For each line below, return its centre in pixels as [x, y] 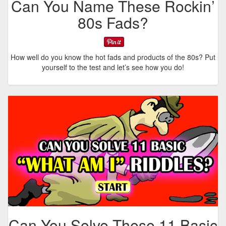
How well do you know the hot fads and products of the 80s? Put [113, 57]
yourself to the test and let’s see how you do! [113, 67]
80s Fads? [113, 22]
